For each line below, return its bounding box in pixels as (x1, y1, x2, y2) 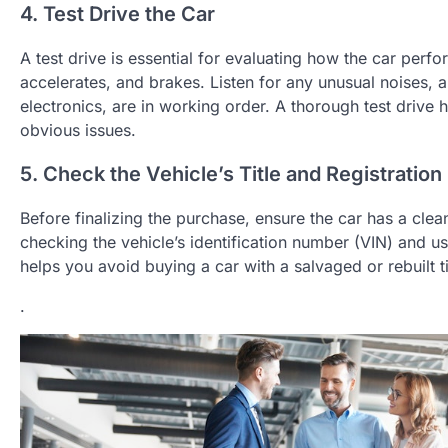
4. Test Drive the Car (20, 2, 215, 27)
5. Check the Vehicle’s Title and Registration (20, 162, 442, 187)
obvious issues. (20, 120, 136, 141)
